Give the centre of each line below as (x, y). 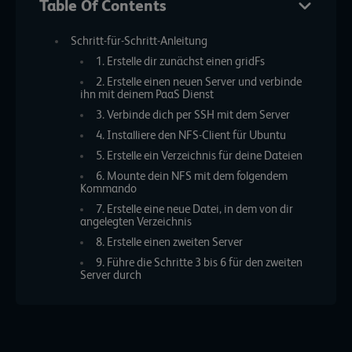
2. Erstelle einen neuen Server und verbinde (198, 82)
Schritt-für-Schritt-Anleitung (139, 41)
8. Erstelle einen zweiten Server (170, 242)
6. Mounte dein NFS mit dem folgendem (191, 176)
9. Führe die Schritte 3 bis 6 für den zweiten (199, 263)
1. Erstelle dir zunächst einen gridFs (180, 62)
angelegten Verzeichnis (136, 222)
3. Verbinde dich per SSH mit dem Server (192, 115)
